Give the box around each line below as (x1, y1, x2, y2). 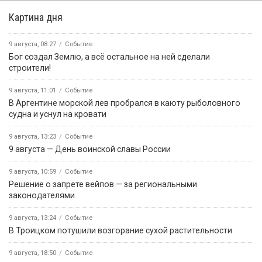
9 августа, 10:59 (9, 168, 56, 176)
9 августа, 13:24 (9, 214, 56, 222)
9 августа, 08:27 (9, 40, 56, 49)
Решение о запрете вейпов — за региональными (9, 180, 197, 189)
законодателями (9, 191, 75, 201)
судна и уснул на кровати (9, 109, 106, 119)
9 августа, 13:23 (9, 133, 56, 141)
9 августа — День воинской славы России (9, 144, 171, 154)
